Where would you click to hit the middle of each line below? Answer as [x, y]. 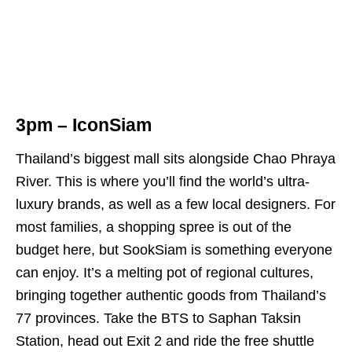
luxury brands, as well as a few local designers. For [176, 205]
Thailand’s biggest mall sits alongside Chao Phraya [176, 159]
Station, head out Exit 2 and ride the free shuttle [165, 341]
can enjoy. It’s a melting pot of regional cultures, [165, 273]
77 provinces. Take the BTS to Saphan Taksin [158, 319]
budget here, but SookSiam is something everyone [174, 250]
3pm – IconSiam [84, 126]
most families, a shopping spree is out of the [154, 227]
